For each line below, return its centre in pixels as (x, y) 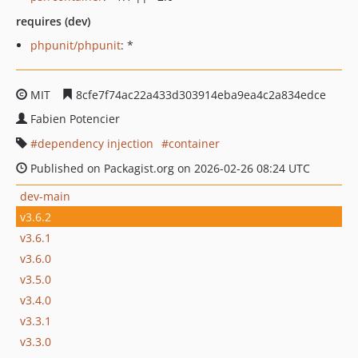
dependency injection (95, 143)
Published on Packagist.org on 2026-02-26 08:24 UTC (169, 168)
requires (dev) (53, 21)
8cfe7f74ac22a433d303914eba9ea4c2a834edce (199, 95)
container (194, 143)
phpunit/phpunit (76, 45)
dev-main (45, 196)
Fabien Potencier (75, 119)
